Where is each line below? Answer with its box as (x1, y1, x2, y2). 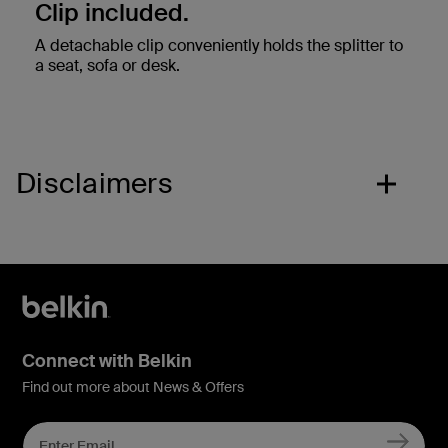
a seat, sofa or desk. (35, 54, 180, 76)
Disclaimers (16, 164, 173, 202)
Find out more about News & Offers (22, 377, 244, 396)
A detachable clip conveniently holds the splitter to (35, 34, 403, 56)
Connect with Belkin (22, 348, 192, 373)
